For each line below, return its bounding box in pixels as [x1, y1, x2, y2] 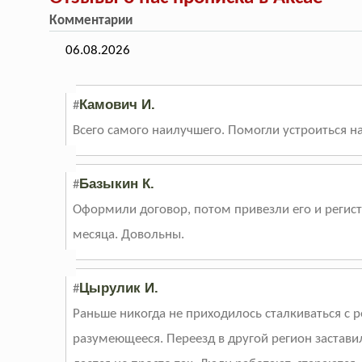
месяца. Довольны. [73, 228, 185, 242]
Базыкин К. [79, 176, 155, 192]
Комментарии [49, 14, 137, 28]
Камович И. [79, 97, 156, 113]
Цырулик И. [79, 280, 159, 297]
